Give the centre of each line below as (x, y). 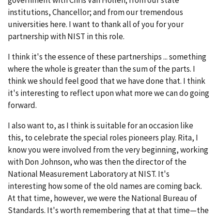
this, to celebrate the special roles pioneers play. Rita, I (103, 137)
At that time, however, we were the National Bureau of (102, 198)
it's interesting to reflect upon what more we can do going (108, 93)
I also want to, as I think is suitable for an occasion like (101, 125)
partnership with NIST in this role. (66, 36)
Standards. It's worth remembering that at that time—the (108, 210)
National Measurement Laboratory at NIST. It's (89, 174)
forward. (22, 105)
